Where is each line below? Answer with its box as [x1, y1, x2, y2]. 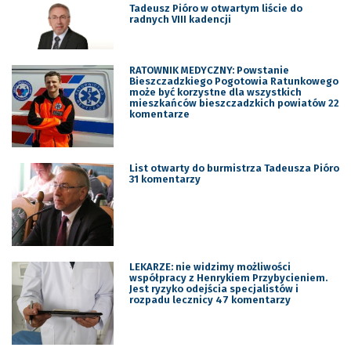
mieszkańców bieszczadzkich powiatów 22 [128, 96, 339, 109]
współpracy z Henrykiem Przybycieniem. [128, 271, 327, 284]
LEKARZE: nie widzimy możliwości [128, 260, 291, 273]
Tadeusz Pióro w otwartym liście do [128, 2, 302, 14]
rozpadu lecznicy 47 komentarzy [128, 293, 291, 306]
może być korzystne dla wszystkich [128, 85, 302, 98]
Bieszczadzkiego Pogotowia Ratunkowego [128, 74, 338, 87]
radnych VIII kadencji [128, 13, 231, 25]
